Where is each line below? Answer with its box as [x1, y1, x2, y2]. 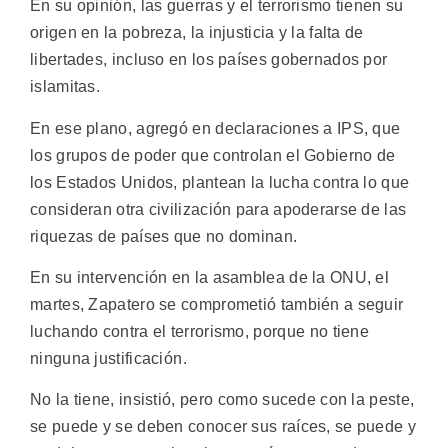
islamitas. [30, 78, 100, 96]
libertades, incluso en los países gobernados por [30, 51, 388, 69]
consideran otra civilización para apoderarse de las [30, 200, 407, 218]
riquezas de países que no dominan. [30, 227, 298, 245]
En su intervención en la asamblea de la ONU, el [30, 269, 390, 287]
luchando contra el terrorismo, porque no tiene [30, 323, 370, 341]
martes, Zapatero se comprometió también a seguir [30, 296, 404, 314]
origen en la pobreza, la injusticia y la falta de [30, 24, 364, 42]
